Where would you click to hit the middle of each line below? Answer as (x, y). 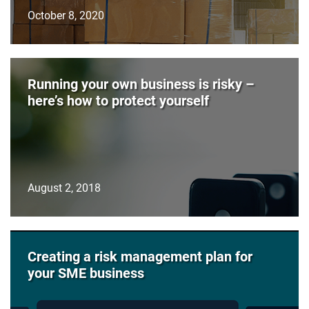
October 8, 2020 (66, 15)
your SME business (86, 273)
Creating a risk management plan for (140, 256)
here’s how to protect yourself (118, 100)
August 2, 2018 (64, 188)
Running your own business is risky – (141, 84)
